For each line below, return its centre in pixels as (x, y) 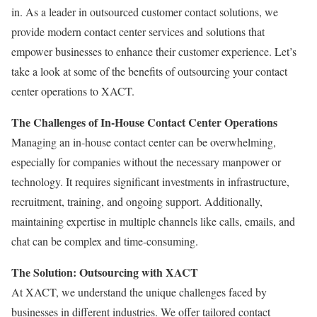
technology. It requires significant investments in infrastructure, (150, 181)
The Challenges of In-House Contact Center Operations (144, 122)
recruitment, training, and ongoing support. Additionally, (137, 201)
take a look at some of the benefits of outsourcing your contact (149, 71)
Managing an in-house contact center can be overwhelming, (144, 142)
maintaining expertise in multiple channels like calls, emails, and (153, 221)
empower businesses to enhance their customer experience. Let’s (154, 51)
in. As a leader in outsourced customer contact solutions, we (145, 11)
